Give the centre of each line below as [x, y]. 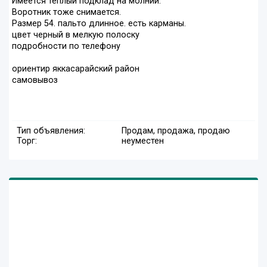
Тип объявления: [51, 131]
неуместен [142, 141]
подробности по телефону [66, 46]
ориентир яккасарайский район [76, 69]
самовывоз [35, 80]
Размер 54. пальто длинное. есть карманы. [99, 24]
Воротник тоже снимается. [66, 13]
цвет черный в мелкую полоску [76, 35]
